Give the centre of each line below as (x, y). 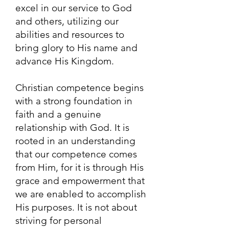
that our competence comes (76, 154)
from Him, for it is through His (79, 167)
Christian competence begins (79, 88)
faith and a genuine (58, 114)
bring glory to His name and (76, 48)
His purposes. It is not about (76, 207)
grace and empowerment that (80, 181)
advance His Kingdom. (65, 61)
